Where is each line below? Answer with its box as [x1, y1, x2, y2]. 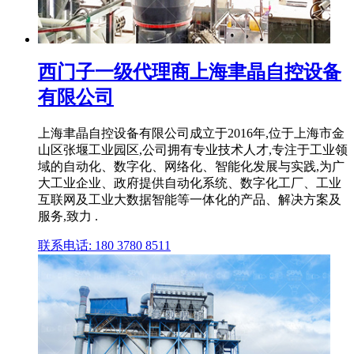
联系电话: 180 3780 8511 [38, 238, 171, 252]
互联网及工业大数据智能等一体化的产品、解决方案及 [38, 192, 341, 206]
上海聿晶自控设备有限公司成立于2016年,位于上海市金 [38, 126, 345, 140]
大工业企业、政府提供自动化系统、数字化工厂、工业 [38, 175, 341, 190]
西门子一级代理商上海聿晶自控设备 [38, 61, 341, 82]
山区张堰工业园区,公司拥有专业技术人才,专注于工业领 [38, 142, 348, 156]
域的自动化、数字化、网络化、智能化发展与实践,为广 [38, 159, 345, 173]
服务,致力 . [38, 209, 98, 223]
